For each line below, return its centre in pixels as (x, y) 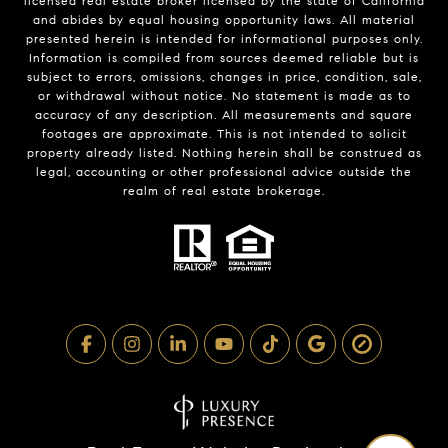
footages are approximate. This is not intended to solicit (224, 133)
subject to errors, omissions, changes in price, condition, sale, (224, 76)
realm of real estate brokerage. (224, 190)
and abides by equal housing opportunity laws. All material (224, 19)
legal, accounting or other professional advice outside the (224, 171)
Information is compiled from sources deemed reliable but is (224, 57)
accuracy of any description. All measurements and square (224, 114)
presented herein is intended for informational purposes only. (224, 38)
